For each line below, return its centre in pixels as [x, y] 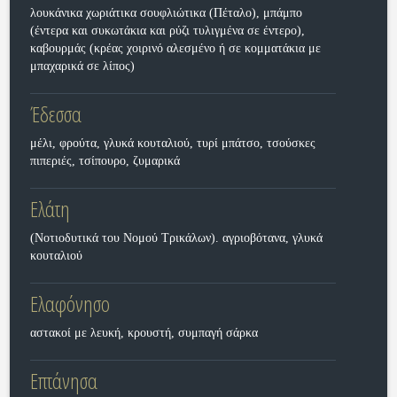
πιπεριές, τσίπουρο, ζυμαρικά [105, 161]
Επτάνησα [63, 381]
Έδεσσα [55, 114]
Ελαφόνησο [70, 304]
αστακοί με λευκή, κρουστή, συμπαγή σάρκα [144, 333]
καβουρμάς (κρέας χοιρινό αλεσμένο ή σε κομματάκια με [175, 48]
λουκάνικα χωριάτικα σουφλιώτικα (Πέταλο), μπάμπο [166, 13]
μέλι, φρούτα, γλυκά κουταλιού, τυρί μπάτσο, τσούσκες [172, 143]
